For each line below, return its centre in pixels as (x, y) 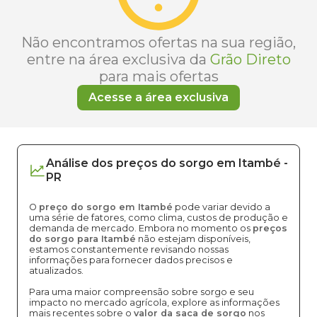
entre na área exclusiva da (116, 59)
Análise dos (80, 163)
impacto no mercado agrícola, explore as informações (154, 302)
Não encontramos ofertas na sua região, (158, 42)
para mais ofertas (158, 76)
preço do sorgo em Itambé (106, 207)
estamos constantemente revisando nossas (129, 249)
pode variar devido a (221, 207)
